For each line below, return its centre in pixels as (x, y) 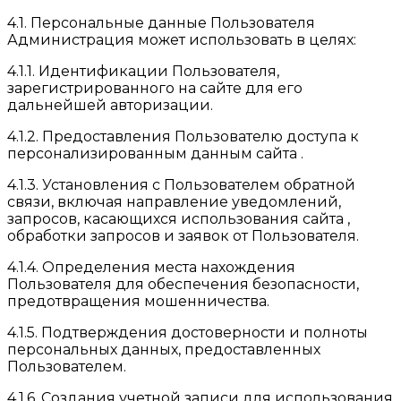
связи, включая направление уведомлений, (174, 201)
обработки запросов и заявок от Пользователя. (183, 235)
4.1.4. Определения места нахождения (151, 267)
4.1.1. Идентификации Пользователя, (143, 71)
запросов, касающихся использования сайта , (179, 218)
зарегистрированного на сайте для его (155, 88)
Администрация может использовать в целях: (182, 39)
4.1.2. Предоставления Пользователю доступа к (183, 136)
